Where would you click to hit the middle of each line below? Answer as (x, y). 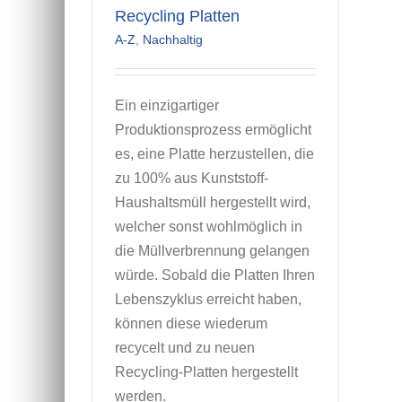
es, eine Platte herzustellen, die (214, 154)
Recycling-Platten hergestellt (206, 372)
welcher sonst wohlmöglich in (209, 227)
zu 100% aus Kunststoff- (192, 179)
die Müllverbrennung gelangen (212, 251)
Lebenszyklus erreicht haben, (208, 300)
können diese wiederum (191, 324)
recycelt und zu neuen (185, 348)
